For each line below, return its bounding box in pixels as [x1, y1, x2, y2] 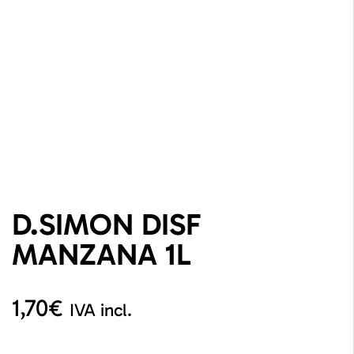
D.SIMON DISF [12, 206, 201, 243]
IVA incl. [70, 299, 132, 322]
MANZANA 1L [12, 236, 191, 273]
